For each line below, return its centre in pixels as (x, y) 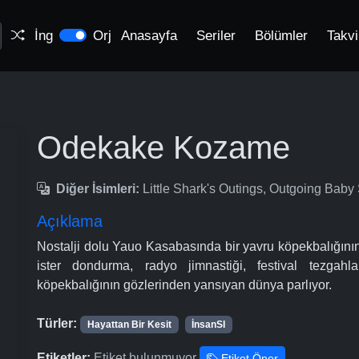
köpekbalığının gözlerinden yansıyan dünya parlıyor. (184, 285)
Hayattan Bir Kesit (129, 325)
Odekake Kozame (163, 147)
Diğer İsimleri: (98, 189)
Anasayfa (149, 36)
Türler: (57, 323)
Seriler (216, 36)
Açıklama (70, 221)
